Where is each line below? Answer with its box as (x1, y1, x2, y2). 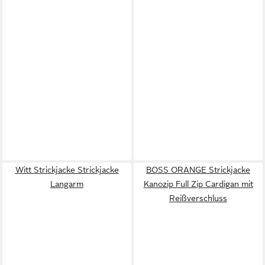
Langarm (50, 179, 83, 189)
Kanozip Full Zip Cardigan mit (143, 179, 253, 189)
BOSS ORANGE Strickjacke (146, 164, 250, 174)
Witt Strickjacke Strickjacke (15, 164, 119, 174)
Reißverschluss (169, 193, 227, 203)
